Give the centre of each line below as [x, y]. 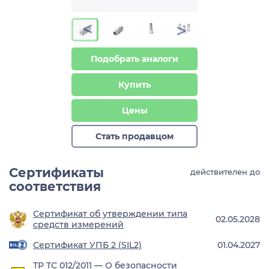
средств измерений [78, 225]
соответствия [55, 187]
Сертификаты [56, 173]
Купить [134, 85]
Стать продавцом [134, 137]
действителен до [225, 172]
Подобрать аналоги [134, 59]
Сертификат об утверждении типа [110, 214]
